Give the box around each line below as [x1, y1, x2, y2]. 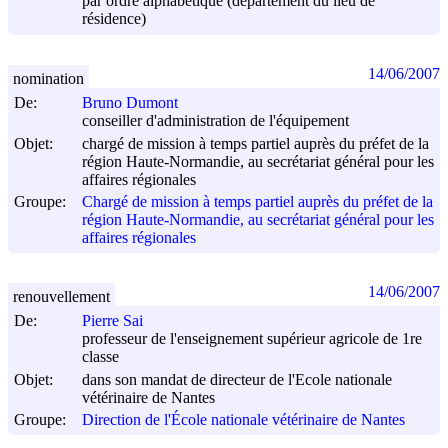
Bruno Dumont [82, 94, 178, 112]
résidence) [82, 10, 146, 28]
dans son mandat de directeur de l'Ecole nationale [82, 370, 392, 388]
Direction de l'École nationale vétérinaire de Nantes [82, 411, 405, 429]
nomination [13, 69, 84, 87]
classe [82, 348, 119, 366]
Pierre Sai [82, 312, 143, 330]
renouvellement [13, 287, 110, 305]
